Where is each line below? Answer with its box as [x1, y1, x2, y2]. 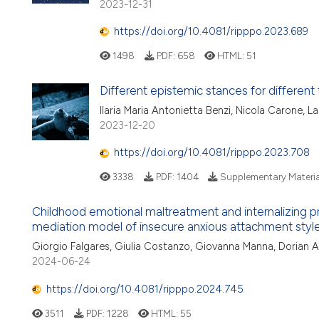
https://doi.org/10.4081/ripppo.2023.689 [114, 25, 308, 38]
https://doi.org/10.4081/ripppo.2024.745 [46, 282, 244, 296]
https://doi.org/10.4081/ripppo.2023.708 [114, 146, 310, 159]
